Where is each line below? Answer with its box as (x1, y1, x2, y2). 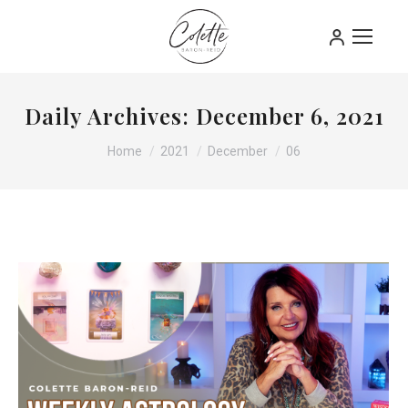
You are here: (107, 130, 201, 152)
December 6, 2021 (195, 100, 384, 130)
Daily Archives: (24, 100, 196, 130)
